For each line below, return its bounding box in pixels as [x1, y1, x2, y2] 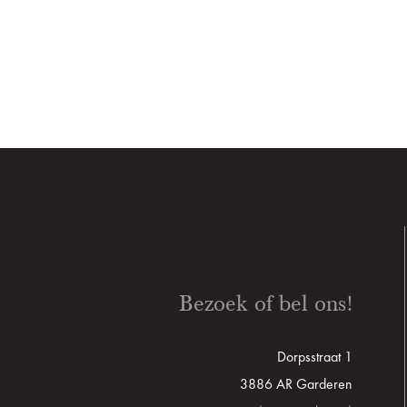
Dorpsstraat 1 [277, 350, 353, 365]
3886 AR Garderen [240, 377, 353, 392]
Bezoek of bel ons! [179, 289, 353, 317]
